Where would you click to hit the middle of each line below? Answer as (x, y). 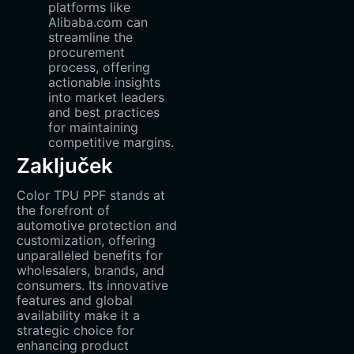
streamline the (90, 38)
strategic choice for (75, 331)
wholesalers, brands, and (90, 271)
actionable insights (104, 83)
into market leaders (106, 98)
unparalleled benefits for (89, 256)
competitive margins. (111, 143)
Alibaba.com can (98, 23)
